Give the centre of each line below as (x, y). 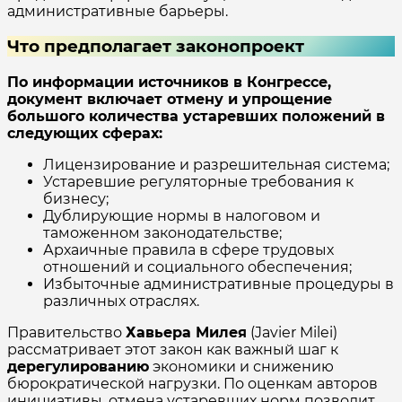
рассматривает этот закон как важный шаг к (173, 350)
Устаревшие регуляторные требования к (198, 182)
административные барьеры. (118, 11)
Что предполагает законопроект (156, 47)
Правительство (66, 333)
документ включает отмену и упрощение (170, 100)
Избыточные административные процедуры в (218, 284)
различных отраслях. (121, 301)
